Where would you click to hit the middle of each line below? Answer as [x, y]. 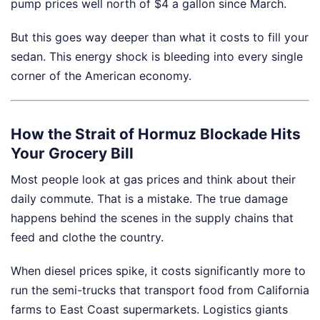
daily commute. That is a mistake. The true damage [149, 199]
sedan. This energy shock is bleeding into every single [157, 57]
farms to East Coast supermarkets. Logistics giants [149, 309]
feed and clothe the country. [87, 237]
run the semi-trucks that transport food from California [160, 290]
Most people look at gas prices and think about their [153, 179]
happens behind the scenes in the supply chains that [152, 218]
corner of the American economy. [101, 76]
